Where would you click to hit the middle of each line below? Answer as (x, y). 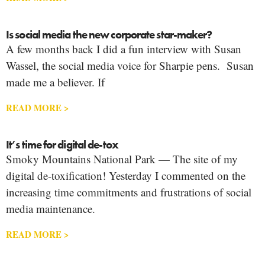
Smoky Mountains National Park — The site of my (122, 159)
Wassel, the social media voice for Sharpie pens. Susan (130, 65)
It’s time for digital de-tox (62, 144)
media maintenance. (51, 208)
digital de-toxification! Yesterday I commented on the (126, 175)
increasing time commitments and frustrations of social (129, 192)
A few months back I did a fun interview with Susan (124, 49)
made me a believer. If (55, 82)
